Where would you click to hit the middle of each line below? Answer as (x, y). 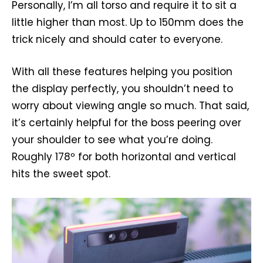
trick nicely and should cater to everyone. (117, 40)
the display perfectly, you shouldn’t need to (122, 89)
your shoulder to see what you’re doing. (112, 140)
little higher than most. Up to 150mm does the (128, 23)
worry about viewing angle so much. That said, (130, 106)
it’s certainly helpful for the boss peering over (127, 123)
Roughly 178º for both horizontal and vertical (124, 157)
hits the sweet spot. (61, 174)
